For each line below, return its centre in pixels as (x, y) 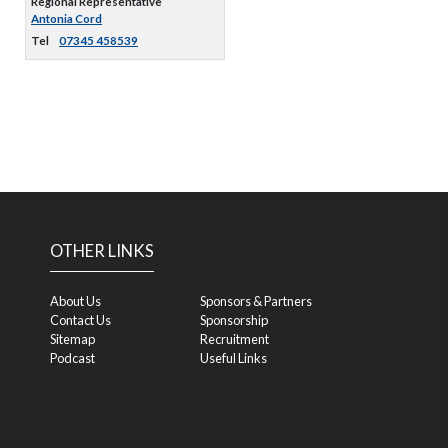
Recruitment (234, 339)
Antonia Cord (66, 18)
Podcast (72, 358)
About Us (75, 301)
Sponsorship (234, 320)
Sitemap (72, 339)
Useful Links (233, 358)
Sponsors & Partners (256, 301)
